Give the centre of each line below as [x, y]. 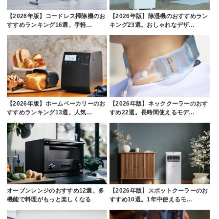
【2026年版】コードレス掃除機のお [56, 16]
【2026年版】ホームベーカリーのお [56, 103]
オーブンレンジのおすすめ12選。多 [56, 191]
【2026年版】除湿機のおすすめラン [159, 16]
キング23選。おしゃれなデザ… [152, 25]
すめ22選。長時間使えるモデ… [152, 112]
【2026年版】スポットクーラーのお [159, 191]
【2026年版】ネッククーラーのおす [159, 103]
